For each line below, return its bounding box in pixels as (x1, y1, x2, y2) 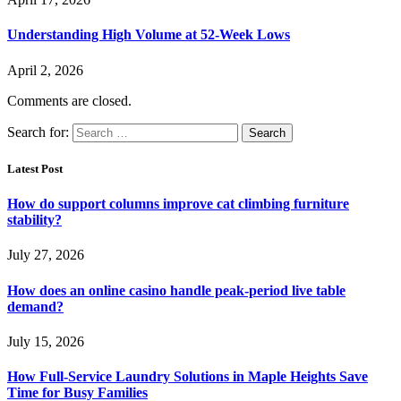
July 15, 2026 (7, 333, 84, 349)
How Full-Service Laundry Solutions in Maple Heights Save (7, 369, 368, 385)
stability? (7, 212, 62, 228)
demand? (7, 298, 64, 314)
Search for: (7, 124, 69, 140)
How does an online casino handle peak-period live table (7, 282, 346, 298)
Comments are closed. (7, 92, 132, 108)
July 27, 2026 (7, 247, 84, 263)
